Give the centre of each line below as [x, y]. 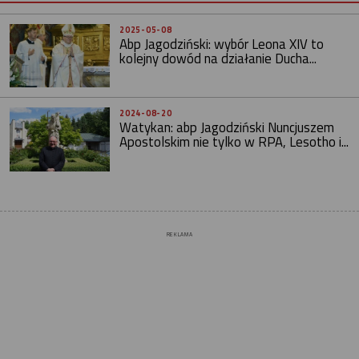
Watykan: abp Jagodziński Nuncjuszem [227, 128]
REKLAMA [179, 234]
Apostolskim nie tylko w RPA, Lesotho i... [234, 142]
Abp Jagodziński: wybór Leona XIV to [222, 44]
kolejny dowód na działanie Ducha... [218, 58]
